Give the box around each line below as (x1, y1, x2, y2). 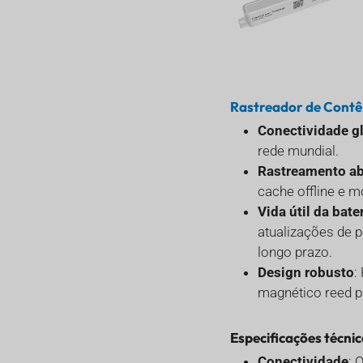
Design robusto (257, 264, 354, 281)
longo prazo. (257, 244, 332, 261)
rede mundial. (257, 143, 339, 160)
